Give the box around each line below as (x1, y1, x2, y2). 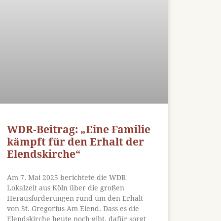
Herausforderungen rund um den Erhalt (7, 194, 144, 202)
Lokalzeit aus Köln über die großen (7, 184, 125, 192)
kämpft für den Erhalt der (7, 135, 145, 148)
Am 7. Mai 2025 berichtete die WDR (7, 173, 126, 182)
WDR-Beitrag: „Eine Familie (7, 123, 151, 136)
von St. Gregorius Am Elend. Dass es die (7, 204, 140, 213)
